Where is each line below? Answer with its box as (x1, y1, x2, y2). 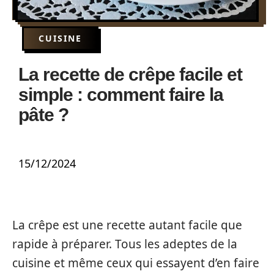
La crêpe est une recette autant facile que (12, 217, 242, 233)
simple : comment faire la (18, 84, 223, 105)
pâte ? (18, 105, 68, 125)
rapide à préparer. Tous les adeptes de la (12, 236, 237, 252)
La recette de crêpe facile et (18, 64, 242, 84)
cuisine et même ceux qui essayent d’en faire (12, 255, 259, 271)
